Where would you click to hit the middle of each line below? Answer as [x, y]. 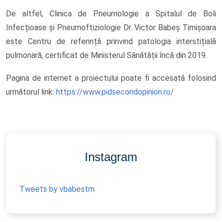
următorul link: [31, 92]
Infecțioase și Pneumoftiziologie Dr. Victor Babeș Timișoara [111, 28]
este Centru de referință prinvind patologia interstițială [111, 42]
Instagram [111, 157]
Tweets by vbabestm [57, 189]
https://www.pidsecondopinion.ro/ [115, 92]
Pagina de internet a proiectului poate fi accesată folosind [111, 78]
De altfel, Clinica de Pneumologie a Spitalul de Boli [111, 14]
